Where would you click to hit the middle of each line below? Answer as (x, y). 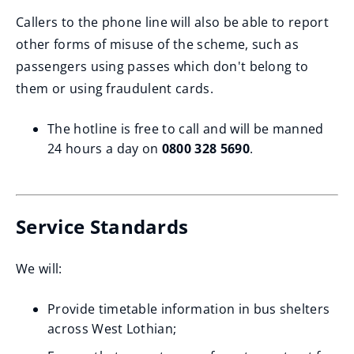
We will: (39, 269)
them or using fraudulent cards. (115, 88)
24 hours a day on (105, 149)
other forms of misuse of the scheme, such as (158, 44)
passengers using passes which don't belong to (162, 66)
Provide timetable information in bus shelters (189, 309)
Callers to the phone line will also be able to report (172, 22)
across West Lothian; (112, 329)
